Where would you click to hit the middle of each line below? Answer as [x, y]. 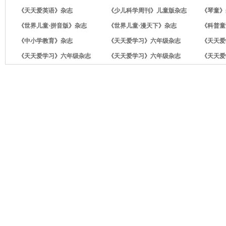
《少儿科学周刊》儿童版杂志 [147, 11]
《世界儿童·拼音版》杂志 [52, 26]
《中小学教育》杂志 [45, 41]
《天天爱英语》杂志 [45, 11]
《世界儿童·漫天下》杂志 [142, 26]
